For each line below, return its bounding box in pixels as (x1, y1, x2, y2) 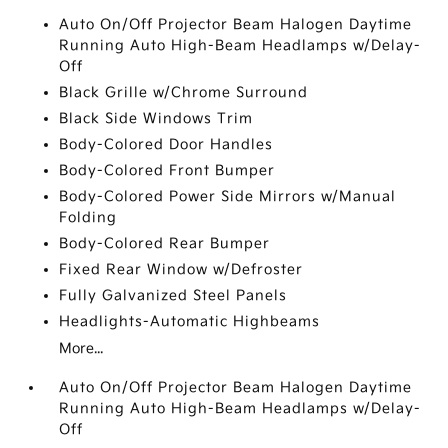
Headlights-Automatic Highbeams (59, 312, 321, 330)
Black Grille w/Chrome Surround (59, 83, 309, 101)
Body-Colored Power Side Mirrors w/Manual (59, 187, 397, 205)
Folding (59, 208, 118, 226)
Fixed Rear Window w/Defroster (59, 260, 304, 278)
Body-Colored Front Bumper (59, 161, 276, 179)
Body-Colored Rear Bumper (59, 234, 271, 252)
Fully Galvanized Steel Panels (59, 286, 288, 304)
